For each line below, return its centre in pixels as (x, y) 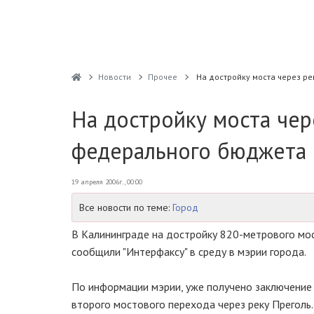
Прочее (162, 77)
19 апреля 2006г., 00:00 (107, 182)
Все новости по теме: (126, 207)
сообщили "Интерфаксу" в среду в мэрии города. (189, 252)
